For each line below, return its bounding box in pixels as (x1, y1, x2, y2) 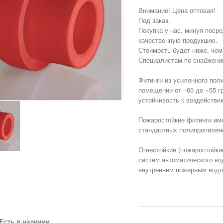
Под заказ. (138, 15, 171, 25)
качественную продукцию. (138, 35, 218, 45)
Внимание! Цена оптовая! (138, 5, 216, 15)
